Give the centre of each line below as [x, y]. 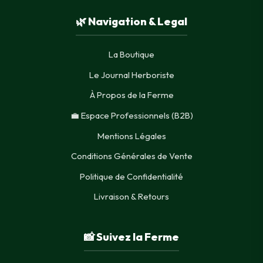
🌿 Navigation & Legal [131, 22]
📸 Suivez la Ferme [131, 237]
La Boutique [131, 55]
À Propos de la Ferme [131, 95]
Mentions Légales [131, 136]
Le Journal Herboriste [131, 75]
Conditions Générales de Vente [131, 156]
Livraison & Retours [131, 197]
